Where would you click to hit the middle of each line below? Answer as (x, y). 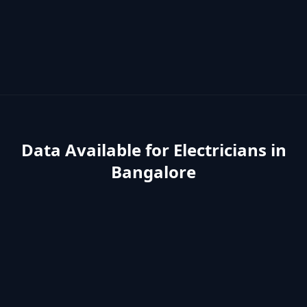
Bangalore (153, 172)
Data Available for (97, 150)
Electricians (220, 150)
